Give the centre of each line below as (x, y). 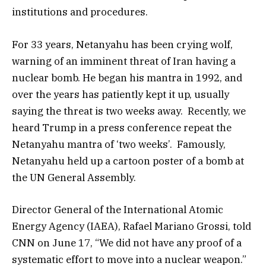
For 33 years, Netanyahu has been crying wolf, (122, 44)
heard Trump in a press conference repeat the (122, 127)
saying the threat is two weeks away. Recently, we (129, 111)
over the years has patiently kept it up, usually (121, 94)
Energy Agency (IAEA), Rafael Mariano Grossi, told (132, 226)
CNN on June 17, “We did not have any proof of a (127, 243)
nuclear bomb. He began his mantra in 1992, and (127, 77)
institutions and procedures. (80, 12)
